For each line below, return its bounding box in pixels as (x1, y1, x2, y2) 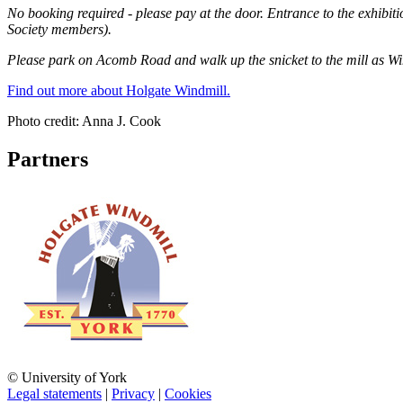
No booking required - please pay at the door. (7, 4, 267, 21)
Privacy (112, 385, 155, 401)
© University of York (7, 369, 127, 385)
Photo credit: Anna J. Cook (7, 112, 165, 129)
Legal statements (7, 385, 102, 401)
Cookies (165, 385, 211, 401)
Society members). (7, 21, 112, 37)
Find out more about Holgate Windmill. (7, 82, 230, 98)
